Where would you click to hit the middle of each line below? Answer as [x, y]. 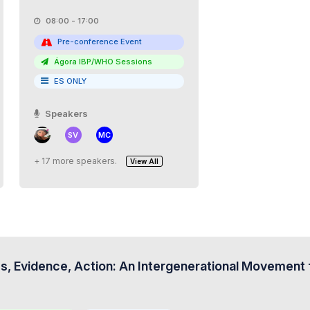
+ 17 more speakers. [75, 161]
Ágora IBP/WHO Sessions [102, 61]
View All [144, 161]
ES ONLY [70, 81]
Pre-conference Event [99, 42]
